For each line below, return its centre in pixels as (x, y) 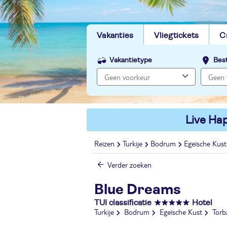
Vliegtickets (177, 35)
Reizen (104, 144)
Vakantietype (131, 60)
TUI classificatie (123, 203)
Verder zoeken (129, 165)
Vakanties (115, 35)
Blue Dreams (138, 190)
